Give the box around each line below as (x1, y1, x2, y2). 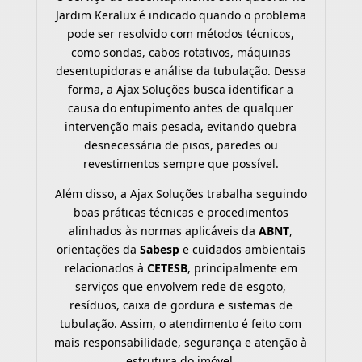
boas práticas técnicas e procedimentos (73, 204, 288, 220)
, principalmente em (187, 259, 297, 276)
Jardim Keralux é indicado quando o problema (55, 6, 306, 23)
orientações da (56, 241, 140, 257)
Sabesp (139, 241, 179, 257)
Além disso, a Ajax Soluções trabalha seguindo (54, 185, 307, 201)
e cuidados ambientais (179, 241, 305, 257)
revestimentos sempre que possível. (82, 155, 279, 171)
